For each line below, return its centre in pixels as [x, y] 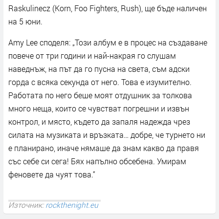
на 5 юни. [25, 22]
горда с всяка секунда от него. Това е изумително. [100, 82]
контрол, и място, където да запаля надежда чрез [99, 122]
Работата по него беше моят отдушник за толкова [100, 95]
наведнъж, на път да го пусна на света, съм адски [99, 69]
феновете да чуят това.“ [52, 175]
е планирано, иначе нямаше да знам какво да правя [104, 148]
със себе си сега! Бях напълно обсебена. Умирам [97, 161]
